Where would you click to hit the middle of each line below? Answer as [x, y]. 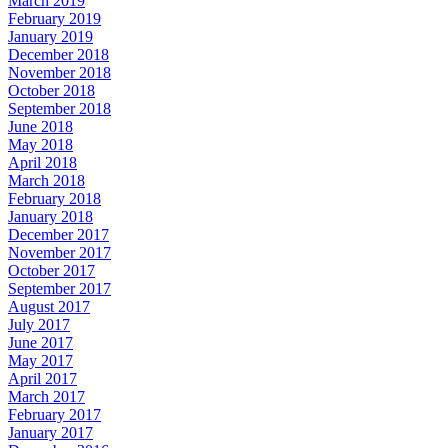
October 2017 [51, 271]
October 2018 [51, 91]
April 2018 [42, 163]
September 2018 [59, 109]
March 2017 [46, 397]
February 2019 [54, 19]
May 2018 [40, 145]
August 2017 [49, 307]
